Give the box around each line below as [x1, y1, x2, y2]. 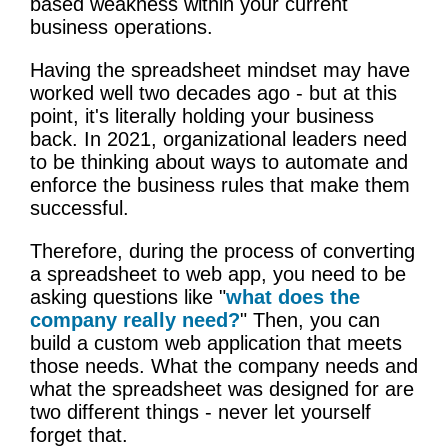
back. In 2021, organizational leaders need [30, 128, 407, 151]
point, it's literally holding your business [30, 105, 374, 128]
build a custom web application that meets [30, 332, 402, 355]
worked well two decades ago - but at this [30, 82, 397, 105]
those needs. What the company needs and [30, 355, 418, 378]
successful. [30, 197, 129, 220]
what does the [226, 286, 360, 309]
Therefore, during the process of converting [30, 240, 415, 263]
